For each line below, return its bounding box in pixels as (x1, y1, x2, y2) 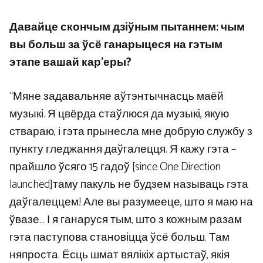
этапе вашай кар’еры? (9, 53, 131, 72)
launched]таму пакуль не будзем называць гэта (9, 176, 248, 194)
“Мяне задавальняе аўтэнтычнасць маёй (9, 87, 224, 106)
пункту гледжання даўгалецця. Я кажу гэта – (9, 140, 236, 159)
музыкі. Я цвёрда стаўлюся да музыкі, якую (9, 105, 229, 124)
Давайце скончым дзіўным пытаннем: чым (9, 18, 245, 36)
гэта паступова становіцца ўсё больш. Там (9, 228, 230, 247)
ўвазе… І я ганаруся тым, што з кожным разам (9, 211, 242, 230)
